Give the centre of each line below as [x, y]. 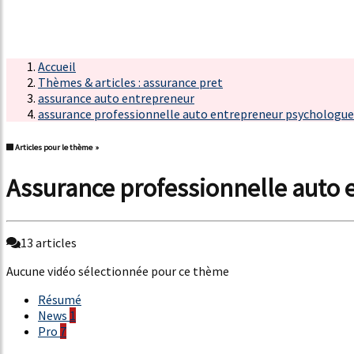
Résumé [60, 300]
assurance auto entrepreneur [116, 98]
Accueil [57, 66]
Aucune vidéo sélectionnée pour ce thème [118, 271]
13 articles [49, 243]
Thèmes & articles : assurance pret [130, 82]
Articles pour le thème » [56, 147]
